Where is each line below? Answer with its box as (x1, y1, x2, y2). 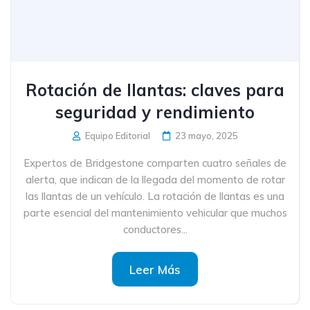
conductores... (122, 223, 188, 236)
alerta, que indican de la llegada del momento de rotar (25, 173, 285, 186)
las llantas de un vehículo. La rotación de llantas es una (26, 190, 284, 203)
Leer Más (129, 262, 181, 277)
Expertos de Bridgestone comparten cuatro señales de (24, 156, 286, 170)
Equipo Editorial (82, 130, 150, 141)
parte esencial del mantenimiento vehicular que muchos (23, 206, 287, 219)
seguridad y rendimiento (55, 102, 255, 122)
